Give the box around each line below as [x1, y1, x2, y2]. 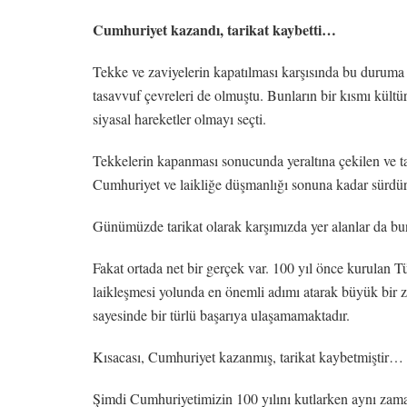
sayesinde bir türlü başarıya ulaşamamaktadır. [93, 304, 350, 324]
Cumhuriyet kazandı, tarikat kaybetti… [93, 18, 336, 40]
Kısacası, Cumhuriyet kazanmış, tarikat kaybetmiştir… [93, 346, 403, 366]
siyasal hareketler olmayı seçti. [93, 108, 266, 128]
